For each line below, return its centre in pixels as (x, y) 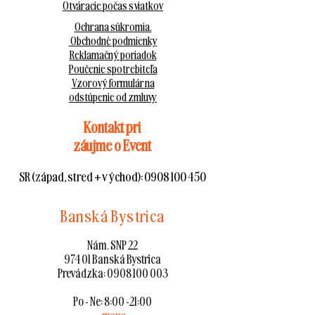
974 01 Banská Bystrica (112, 259)
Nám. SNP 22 (112, 245)
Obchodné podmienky (113, 41)
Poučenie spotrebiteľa (113, 69)
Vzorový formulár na (113, 83)
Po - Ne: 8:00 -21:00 (112, 302)
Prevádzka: (82, 274)
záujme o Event (112, 146)
